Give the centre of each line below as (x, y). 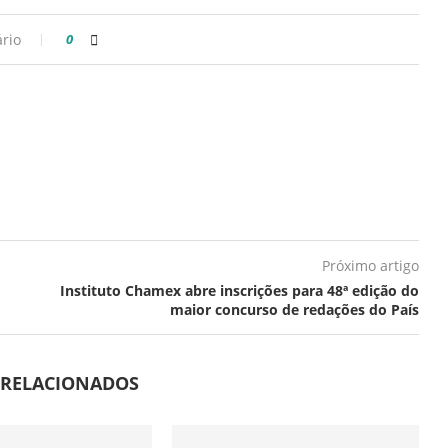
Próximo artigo (370, 265)
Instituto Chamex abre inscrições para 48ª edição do (239, 290)
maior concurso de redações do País (294, 309)
